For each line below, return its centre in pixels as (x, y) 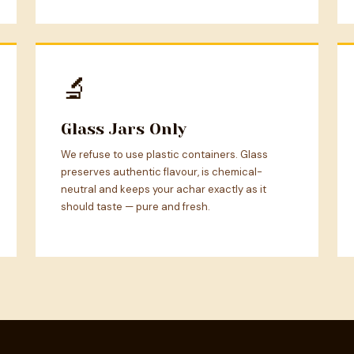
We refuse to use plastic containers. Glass (165, 155)
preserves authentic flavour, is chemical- (162, 172)
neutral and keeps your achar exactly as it (164, 190)
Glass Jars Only (124, 130)
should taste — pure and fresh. (136, 207)
